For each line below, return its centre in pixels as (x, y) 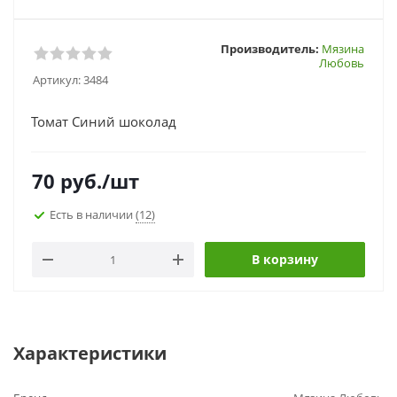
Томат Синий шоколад (104, 121)
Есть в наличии (93, 214)
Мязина (343, 49)
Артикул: (57, 80)
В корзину (285, 259)
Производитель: (270, 49)
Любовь (342, 63)
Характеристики (90, 353)
